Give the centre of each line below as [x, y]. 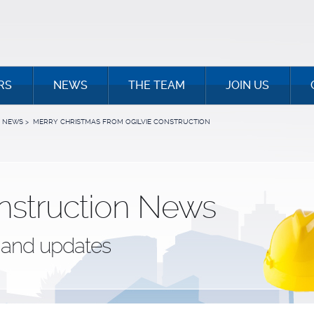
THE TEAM [157, 85]
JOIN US [248, 85]
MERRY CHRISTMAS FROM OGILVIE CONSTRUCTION [122, 122]
